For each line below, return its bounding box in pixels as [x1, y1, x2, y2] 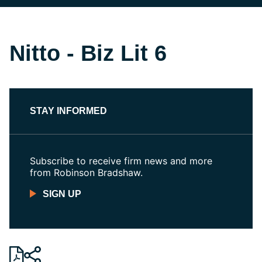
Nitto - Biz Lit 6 [9, 41, 167, 65]
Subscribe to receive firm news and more [30, 155, 212, 167]
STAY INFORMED [30, 106, 107, 116]
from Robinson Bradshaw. [30, 167, 143, 178]
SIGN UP [43, 188, 81, 199]
